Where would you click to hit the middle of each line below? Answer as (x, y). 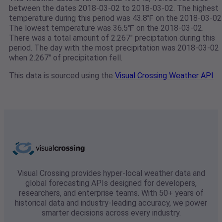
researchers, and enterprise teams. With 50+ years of (111, 193)
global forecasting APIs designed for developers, (111, 183)
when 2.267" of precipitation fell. (66, 58)
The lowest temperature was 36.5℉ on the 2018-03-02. (106, 28)
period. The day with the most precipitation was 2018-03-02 (114, 48)
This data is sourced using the (62, 76)
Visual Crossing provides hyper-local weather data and (111, 173)
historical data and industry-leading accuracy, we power (111, 203)
